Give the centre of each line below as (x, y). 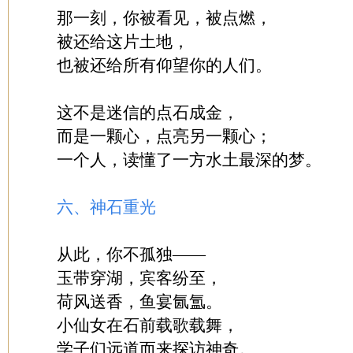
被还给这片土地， (123, 42)
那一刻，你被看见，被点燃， (164, 18)
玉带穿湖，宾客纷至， (139, 278)
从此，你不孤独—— (131, 255)
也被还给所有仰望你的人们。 (164, 65)
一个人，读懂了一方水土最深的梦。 (189, 160)
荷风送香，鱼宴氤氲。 (139, 302)
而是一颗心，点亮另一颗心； (164, 136)
